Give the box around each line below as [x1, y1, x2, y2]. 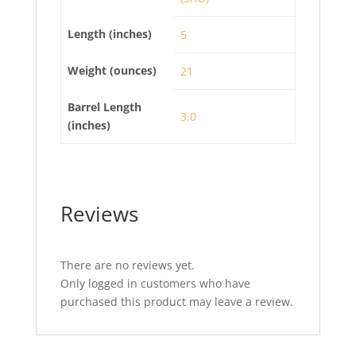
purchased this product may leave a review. [60, 294, 293, 309]
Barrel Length [68, 99, 141, 114]
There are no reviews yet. [60, 257, 195, 273]
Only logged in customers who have [60, 276, 250, 291]
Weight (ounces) [68, 63, 157, 78]
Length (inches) [68, 26, 152, 41]
